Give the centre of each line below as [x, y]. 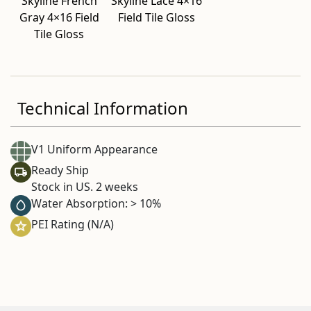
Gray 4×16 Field [59, 17]
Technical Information [103, 108]
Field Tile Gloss [156, 17]
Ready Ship [60, 170]
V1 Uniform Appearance [94, 149]
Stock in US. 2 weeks [85, 187]
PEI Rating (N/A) [73, 224]
